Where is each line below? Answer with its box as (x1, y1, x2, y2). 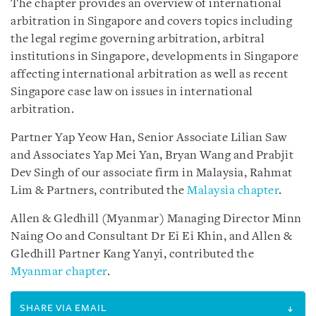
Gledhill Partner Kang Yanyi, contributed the (11, 248, 254, 260)
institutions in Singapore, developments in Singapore (11, 51, 298, 63)
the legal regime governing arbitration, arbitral (11, 33, 265, 45)
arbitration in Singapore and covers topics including (11, 16, 292, 28)
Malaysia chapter (187, 185, 279, 197)
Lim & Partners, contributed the (11, 185, 187, 197)
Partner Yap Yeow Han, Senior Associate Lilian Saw (11, 132, 287, 144)
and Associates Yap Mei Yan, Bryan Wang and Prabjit (11, 150, 293, 162)
